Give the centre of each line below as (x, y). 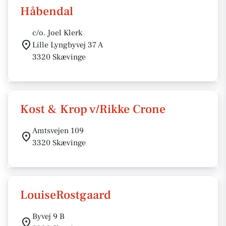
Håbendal (47, 11)
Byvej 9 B (48, 216)
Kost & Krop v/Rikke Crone (93, 109)
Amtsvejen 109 (58, 131)
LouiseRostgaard (66, 195)
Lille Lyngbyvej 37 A (68, 45)
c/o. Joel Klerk (57, 33)
